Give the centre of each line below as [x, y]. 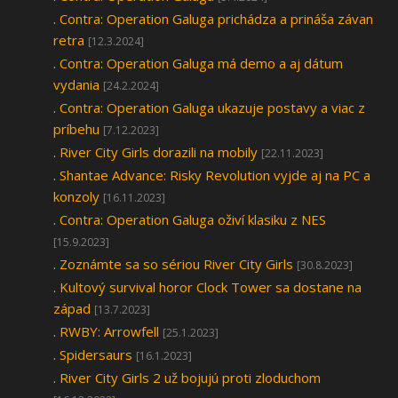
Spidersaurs [96, 354]
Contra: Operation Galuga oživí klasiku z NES [193, 219]
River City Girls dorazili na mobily [159, 152]
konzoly [76, 196]
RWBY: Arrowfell [109, 331]
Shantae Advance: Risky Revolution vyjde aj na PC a [215, 175]
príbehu [76, 129]
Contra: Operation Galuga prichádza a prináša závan [216, 19]
